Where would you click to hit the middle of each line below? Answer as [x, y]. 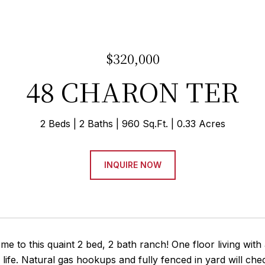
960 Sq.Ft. [145, 124]
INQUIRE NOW [132, 165]
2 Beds [55, 124]
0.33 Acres [201, 124]
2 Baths [96, 124]
